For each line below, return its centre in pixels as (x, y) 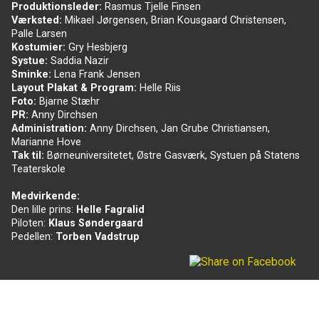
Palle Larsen (39, 33)
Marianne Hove (46, 142)
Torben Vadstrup (98, 236)
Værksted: (38, 20)
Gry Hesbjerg (98, 47)
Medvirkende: (46, 196)
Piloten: (30, 223)
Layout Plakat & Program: (75, 88)
